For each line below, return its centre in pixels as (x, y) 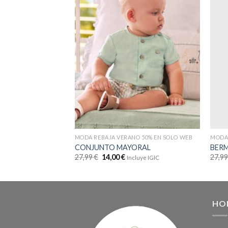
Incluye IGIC (143, 158)
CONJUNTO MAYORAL (112, 147)
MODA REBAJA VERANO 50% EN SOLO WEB (134, 137)
